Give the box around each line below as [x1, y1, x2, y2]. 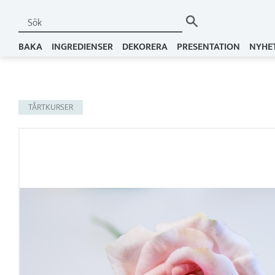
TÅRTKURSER [28, 100, 73, 115]
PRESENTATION [177, 39, 240, 55]
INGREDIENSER [52, 39, 113, 55]
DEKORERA [122, 39, 168, 55]
